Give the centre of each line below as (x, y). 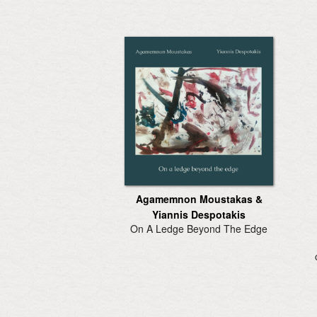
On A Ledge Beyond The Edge (199, 228)
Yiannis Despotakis (199, 214)
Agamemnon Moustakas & (199, 198)
